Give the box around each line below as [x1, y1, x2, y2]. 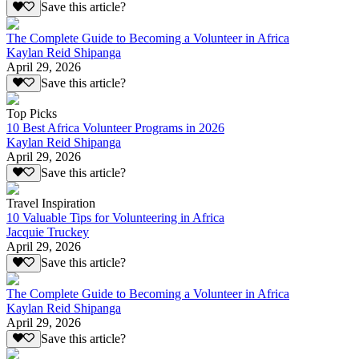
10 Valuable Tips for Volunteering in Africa [6, 211, 224, 225]
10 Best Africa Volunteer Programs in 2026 [6, 121, 224, 135]
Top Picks [6, 107, 57, 121]
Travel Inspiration [6, 196, 95, 211]
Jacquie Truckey [6, 225, 89, 240]
